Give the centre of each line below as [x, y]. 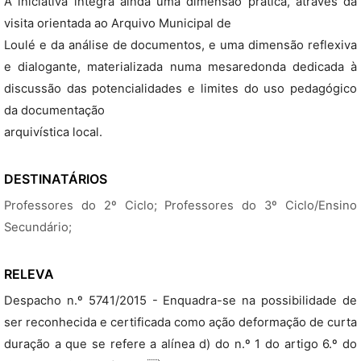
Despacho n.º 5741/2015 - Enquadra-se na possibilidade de [180, 301]
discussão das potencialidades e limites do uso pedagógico [180, 89]
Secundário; [38, 227]
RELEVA [29, 274]
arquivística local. [53, 132]
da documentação [54, 110]
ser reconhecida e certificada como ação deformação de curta [180, 322]
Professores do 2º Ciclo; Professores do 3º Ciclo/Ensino [180, 205]
